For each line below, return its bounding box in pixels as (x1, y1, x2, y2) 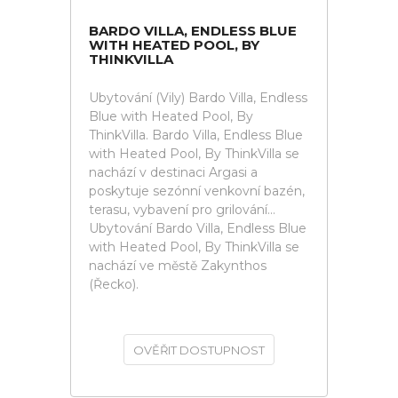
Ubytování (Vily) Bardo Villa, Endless (89, 90, 307, 106)
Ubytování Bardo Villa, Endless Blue (89, 220, 306, 236)
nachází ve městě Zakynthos (89, 258, 267, 274)
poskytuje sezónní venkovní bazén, (89, 183, 305, 199)
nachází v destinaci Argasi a (89, 164, 258, 180)
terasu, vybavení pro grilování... (89, 202, 275, 218)
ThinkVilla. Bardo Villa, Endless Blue (89, 127, 303, 143)
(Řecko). (89, 276, 139, 292)
